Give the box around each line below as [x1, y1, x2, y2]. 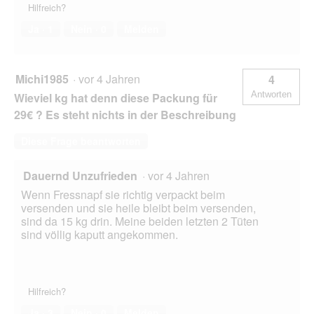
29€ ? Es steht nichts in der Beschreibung [14, 107, 236, 123]
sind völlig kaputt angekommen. [21, 226, 178, 243]
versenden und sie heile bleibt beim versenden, [21, 200, 256, 217]
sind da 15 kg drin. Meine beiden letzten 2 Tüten [21, 213, 259, 230]
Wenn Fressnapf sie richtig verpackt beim [21, 186, 225, 203]
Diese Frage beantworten [21, 134, 141, 149]
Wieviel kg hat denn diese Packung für [14, 90, 217, 107]
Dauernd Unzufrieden [23, 168, 137, 184]
